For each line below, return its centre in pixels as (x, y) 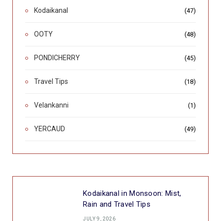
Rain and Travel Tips (117, 204)
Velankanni (51, 105)
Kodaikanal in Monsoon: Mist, (132, 194)
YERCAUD (50, 129)
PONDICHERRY (57, 58)
